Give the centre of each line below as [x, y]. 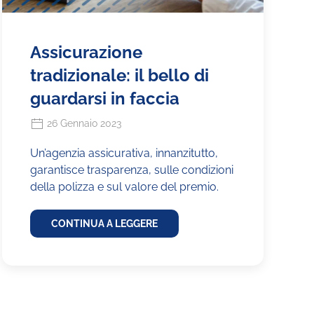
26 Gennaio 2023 [82, 123]
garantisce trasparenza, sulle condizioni [131, 170]
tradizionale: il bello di [119, 75]
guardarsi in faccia [104, 98]
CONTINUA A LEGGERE [104, 224]
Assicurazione [86, 52]
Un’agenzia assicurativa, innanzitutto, [124, 153]
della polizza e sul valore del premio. [124, 187]
